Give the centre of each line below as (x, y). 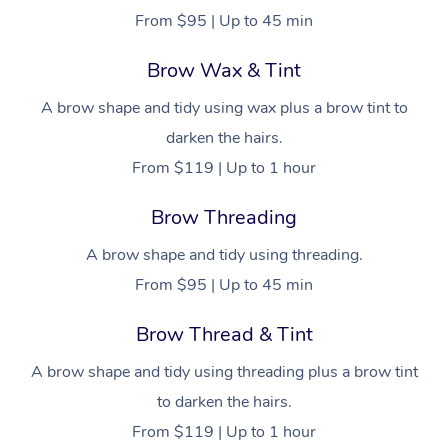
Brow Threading (224, 218)
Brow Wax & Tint (224, 71)
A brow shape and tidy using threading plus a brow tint (224, 372)
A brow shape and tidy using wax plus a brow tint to (224, 108)
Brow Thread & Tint (224, 335)
